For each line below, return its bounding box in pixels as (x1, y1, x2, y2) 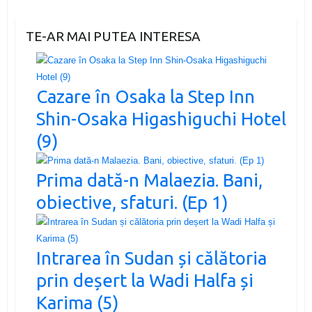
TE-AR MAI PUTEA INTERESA (25, 29, 201, 45)
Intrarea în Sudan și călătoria (36, 248, 267, 269)
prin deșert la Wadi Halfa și (36, 270, 253, 291)
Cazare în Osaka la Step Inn (36, 86, 255, 107)
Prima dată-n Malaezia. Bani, (36, 170, 263, 191)
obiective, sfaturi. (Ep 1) (36, 192, 228, 213)
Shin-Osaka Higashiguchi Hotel (36, 109, 286, 130)
